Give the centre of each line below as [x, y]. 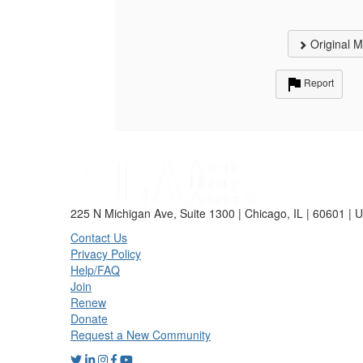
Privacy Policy [106, 254]
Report [319, 83]
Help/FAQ [95, 270]
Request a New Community [141, 335]
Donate [89, 318]
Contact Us [99, 237]
